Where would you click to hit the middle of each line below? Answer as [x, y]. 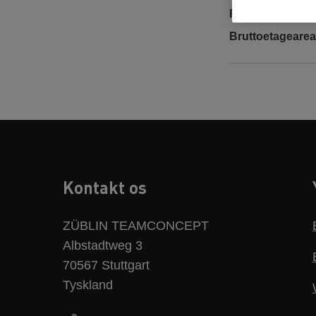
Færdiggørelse [268, 13]
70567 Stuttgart [106, 265]
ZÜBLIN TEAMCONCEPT [136, 225]
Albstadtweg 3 [103, 245]
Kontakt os [105, 187]
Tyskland [88, 285]
